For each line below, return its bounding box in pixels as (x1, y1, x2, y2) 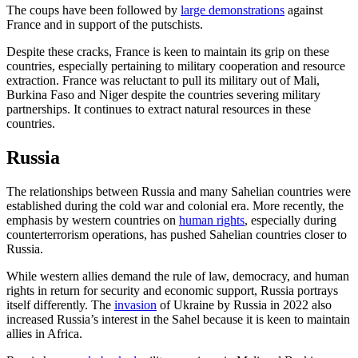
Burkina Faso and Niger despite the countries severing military (6, 88, 320, 102)
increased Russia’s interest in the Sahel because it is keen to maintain (6, 312, 350, 326)
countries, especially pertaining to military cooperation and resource (6, 59, 345, 74)
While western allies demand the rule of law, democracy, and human (6, 268, 349, 283)
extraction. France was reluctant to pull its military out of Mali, (6, 74, 320, 88)
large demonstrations (181, 3, 284, 18)
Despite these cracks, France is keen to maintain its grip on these (6, 45, 329, 59)
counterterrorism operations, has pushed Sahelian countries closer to (6, 227, 347, 241)
